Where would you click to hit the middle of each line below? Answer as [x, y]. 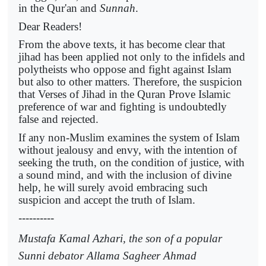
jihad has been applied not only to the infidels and [132, 57]
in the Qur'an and [59, 8]
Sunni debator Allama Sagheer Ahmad [107, 256]
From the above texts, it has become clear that [122, 45]
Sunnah [118, 8]
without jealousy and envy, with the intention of [128, 150]
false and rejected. [58, 119]
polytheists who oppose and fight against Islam [125, 69]
